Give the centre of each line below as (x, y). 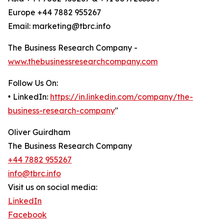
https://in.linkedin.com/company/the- (122, 97)
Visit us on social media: (53, 187)
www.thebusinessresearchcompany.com (83, 62)
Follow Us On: (33, 83)
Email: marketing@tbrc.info (59, 26)
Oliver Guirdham (39, 132)
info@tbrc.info (34, 174)
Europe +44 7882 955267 (55, 13)
